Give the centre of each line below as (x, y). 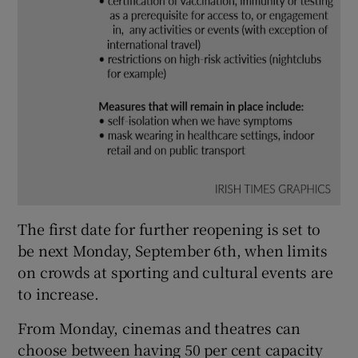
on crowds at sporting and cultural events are (175, 272)
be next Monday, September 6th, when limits (173, 251)
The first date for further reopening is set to (169, 229)
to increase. (59, 294)
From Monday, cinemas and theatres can (159, 328)
